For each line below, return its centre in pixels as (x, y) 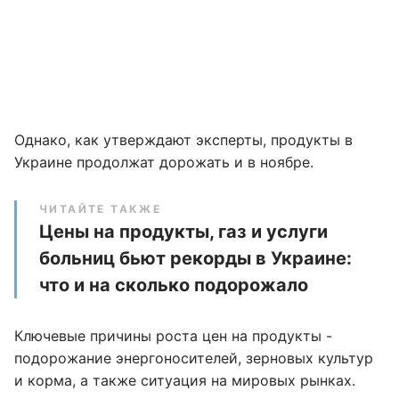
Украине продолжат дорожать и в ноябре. (164, 162)
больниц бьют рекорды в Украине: (195, 258)
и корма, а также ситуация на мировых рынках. (185, 380)
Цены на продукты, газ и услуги (183, 232)
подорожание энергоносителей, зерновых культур (194, 358)
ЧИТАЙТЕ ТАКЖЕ (101, 209)
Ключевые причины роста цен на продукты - (173, 336)
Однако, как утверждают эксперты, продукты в (183, 140)
